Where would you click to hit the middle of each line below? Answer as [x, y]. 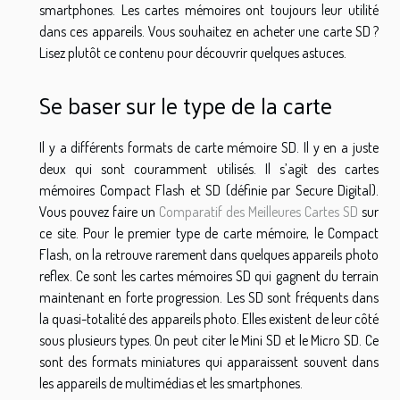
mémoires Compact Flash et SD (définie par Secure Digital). [209, 190]
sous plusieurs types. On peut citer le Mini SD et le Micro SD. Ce [209, 340]
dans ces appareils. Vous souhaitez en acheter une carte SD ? [209, 32]
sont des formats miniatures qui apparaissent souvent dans [209, 361]
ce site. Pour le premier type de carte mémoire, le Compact [209, 233]
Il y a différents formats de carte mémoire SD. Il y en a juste [209, 147]
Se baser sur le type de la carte [186, 104]
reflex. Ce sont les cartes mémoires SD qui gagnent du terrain [209, 275]
